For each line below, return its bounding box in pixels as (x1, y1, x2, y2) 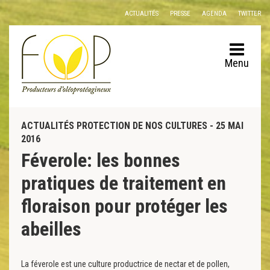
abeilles (21, 218, 81, 240)
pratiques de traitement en (21, 172, 226, 195)
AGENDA (202, 10, 227, 17)
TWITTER (238, 10, 261, 17)
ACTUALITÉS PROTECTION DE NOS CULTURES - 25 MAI (21, 120, 243, 131)
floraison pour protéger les (21, 195, 228, 218)
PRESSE (170, 10, 190, 17)
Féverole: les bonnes (21, 149, 180, 172)
